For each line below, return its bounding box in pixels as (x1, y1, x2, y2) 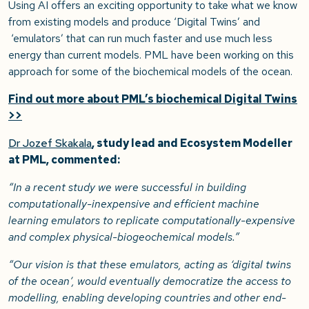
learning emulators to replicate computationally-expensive (8, 213, 295, 228)
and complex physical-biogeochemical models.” (8, 230, 239, 245)
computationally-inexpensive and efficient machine (8, 197, 259, 212)
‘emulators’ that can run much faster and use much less (8, 31, 272, 46)
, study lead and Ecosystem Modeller (92, 136, 292, 151)
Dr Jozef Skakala (8, 136, 92, 151)
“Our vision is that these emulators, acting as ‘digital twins (8, 257, 291, 272)
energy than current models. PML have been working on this (8, 48, 294, 63)
